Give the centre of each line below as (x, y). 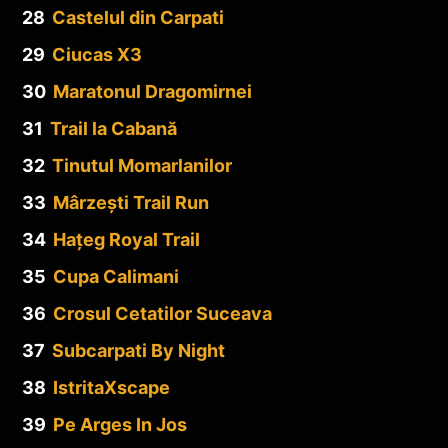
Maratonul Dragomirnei (152, 91)
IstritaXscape (111, 387)
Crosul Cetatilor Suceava (162, 313)
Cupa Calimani (116, 276)
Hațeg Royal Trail (126, 239)
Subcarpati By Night (138, 350)
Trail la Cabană (113, 128)
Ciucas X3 (97, 54)
